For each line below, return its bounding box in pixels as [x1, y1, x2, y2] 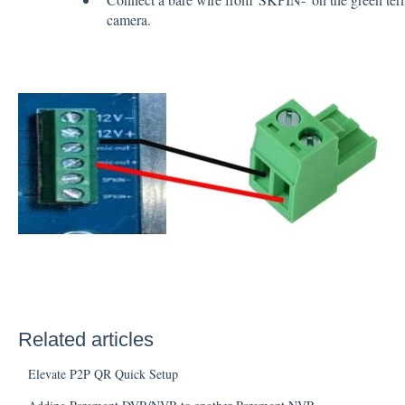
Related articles [17, 327, 154, 351]
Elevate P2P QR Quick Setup [27, 364, 178, 382]
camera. [106, 10, 151, 30]
